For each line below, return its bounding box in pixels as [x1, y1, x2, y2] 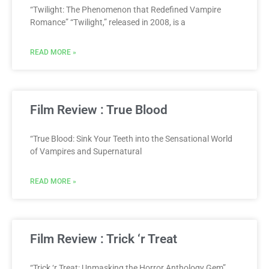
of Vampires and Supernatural [30, 146, 142, 156]
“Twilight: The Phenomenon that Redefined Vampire [30, 4, 221, 14]
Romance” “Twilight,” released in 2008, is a [30, 17, 186, 27]
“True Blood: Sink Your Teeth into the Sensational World [30, 133, 232, 144]
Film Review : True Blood [30, 102, 168, 117]
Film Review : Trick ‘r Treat [30, 231, 177, 246]
